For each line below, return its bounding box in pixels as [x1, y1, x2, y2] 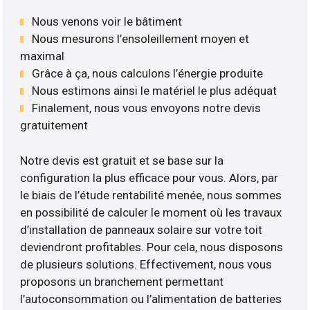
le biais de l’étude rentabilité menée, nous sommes [20, 188, 282, 202]
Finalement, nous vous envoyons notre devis [32, 101, 262, 116]
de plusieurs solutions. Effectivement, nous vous [20, 257, 273, 271]
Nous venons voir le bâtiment [32, 15, 183, 29]
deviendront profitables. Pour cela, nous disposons [20, 239, 284, 254]
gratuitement [20, 118, 89, 133]
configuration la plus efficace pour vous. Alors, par [20, 170, 279, 185]
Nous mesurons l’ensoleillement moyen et [32, 32, 250, 46]
